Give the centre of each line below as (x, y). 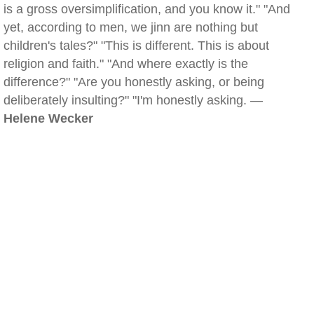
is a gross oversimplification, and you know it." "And (147, 9)
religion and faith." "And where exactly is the (126, 64)
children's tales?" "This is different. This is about (136, 46)
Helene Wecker (48, 118)
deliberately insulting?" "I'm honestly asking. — (133, 100)
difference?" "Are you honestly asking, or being (134, 82)
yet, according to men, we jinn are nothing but (131, 27)
